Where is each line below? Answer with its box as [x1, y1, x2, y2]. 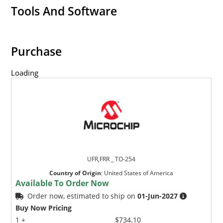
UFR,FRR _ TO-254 [87, 154, 136, 163]
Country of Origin [49, 168, 102, 177]
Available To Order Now [15, 177, 110, 189]
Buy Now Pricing [15, 203, 72, 213]
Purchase [11, 43, 62, 59]
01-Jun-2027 [137, 191, 178, 201]
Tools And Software [11, 3, 117, 19]
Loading [11, 67, 39, 78]
